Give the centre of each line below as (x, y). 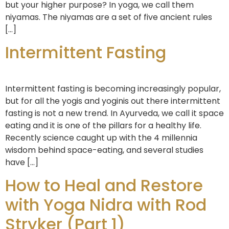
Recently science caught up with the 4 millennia (101, 138)
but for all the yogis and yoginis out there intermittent (113, 101)
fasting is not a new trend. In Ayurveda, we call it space (114, 113)
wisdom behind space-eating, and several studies (104, 150)
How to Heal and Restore (104, 186)
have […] (22, 162)
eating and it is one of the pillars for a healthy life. (103, 125)
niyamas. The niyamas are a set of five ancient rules (109, 17)
